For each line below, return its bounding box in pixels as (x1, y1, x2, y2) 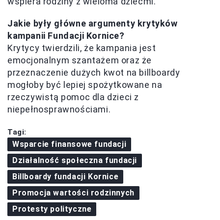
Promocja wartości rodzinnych (12, 188, 135, 198)
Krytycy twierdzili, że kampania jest (7, 43, 156, 54)
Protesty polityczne (12, 204, 92, 214)
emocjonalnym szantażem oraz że (7, 55, 152, 66)
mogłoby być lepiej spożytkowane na (7, 80, 163, 90)
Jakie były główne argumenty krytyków (7, 18, 178, 29)
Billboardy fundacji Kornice (12, 172, 119, 182)
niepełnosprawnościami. (7, 104, 111, 115)
